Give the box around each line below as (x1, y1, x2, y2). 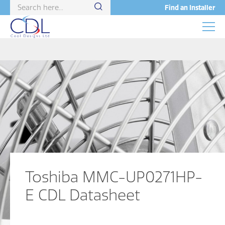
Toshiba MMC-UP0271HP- (25, 167, 202, 186)
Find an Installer (165, 4, 215, 12)
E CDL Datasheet (25, 185, 140, 204)
